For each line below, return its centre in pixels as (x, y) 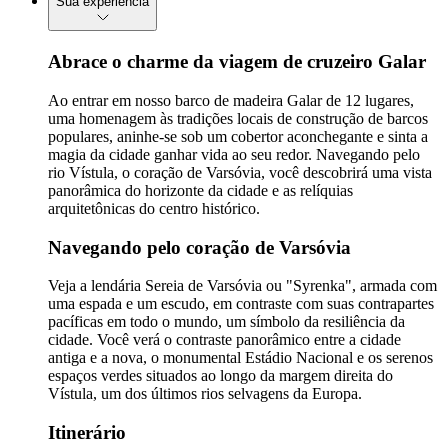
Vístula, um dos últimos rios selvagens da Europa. (205, 394)
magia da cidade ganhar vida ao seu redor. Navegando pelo (234, 155)
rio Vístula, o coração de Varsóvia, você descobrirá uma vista (240, 173)
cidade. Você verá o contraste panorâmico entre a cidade (224, 340)
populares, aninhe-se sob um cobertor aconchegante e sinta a (238, 137)
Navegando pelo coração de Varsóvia (199, 247)
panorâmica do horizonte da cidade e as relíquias (200, 191)
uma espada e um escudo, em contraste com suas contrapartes (241, 304)
